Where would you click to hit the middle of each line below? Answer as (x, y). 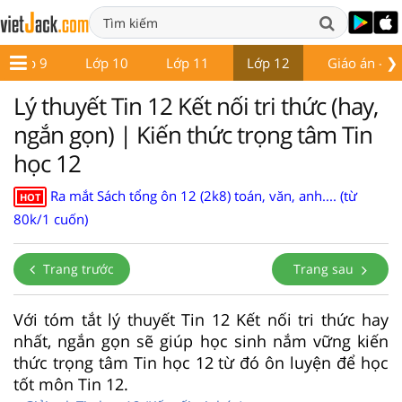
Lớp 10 (107, 63)
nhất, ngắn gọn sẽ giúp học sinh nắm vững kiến (201, 341)
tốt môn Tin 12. (71, 384)
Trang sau (325, 268)
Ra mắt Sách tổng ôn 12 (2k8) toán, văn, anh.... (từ (204, 195)
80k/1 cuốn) (51, 218)
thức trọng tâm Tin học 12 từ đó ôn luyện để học (201, 362)
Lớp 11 (188, 63)
